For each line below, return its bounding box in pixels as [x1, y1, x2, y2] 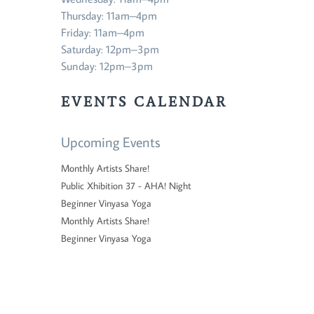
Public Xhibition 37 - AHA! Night [61, 179, 191, 192]
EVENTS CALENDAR [61, 93, 227, 110]
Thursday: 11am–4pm [61, 8, 157, 22]
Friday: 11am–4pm [61, 25, 144, 39]
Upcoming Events [61, 132, 161, 151]
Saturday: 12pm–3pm [61, 41, 159, 56]
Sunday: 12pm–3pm [61, 58, 153, 73]
